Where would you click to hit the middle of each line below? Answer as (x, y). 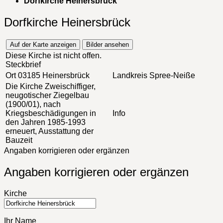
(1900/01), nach (33, 104)
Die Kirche (24, 86)
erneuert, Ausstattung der (50, 131)
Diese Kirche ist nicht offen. (54, 55)
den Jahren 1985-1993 (46, 122)
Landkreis (130, 75)
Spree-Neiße (171, 75)
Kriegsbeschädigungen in (51, 113)
